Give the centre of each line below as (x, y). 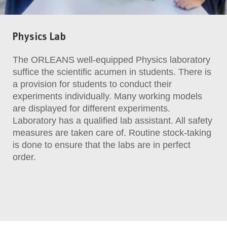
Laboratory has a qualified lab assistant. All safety (112, 120)
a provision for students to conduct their (92, 84)
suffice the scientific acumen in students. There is (112, 72)
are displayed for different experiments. (91, 108)
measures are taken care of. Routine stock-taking (112, 133)
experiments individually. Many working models (107, 96)
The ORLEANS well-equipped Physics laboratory (111, 60)
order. (24, 157)
